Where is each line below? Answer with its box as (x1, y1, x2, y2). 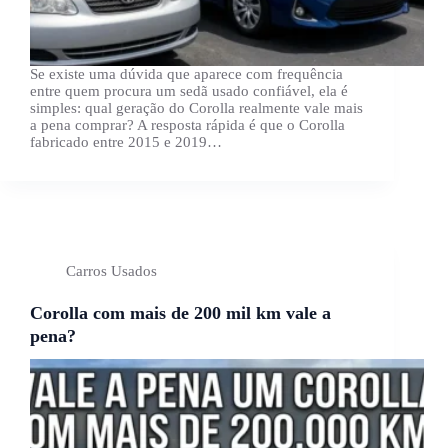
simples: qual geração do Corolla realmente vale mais (30, 100, 363, 117)
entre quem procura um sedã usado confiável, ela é (30, 83, 348, 100)
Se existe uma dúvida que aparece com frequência (30, 66, 343, 83)
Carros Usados (66, 262, 158, 279)
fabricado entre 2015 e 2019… (30, 134, 222, 151)
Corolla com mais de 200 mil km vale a (30, 302, 331, 323)
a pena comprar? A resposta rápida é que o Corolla (30, 117, 345, 134)
